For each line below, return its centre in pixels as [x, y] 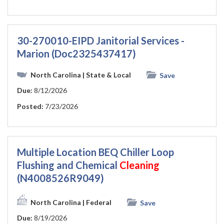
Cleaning [139, 165]
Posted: [30, 106]
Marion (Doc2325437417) [76, 53]
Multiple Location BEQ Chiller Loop [95, 152]
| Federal [97, 202]
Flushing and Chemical [68, 165]
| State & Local [107, 74]
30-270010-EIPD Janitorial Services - [101, 40]
